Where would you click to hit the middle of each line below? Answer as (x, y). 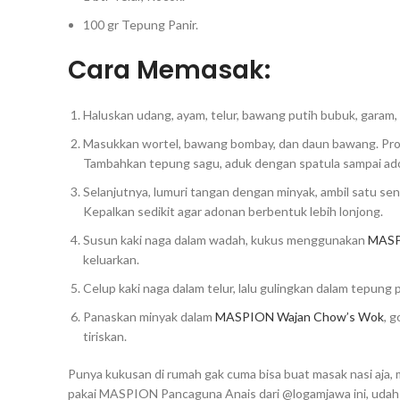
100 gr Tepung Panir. (141, 24)
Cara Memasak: (169, 70)
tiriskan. (105, 336)
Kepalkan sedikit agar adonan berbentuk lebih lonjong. (233, 211)
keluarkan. (111, 259)
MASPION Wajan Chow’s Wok (300, 316)
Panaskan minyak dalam (149, 316)
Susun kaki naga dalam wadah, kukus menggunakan (225, 239)
